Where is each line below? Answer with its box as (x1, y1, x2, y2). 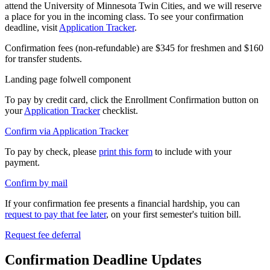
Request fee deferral (5, 229, 81, 240)
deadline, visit (5, 22, 59, 33)
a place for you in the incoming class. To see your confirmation (5, 11, 243, 22)
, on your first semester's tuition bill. (106, 209, 241, 219)
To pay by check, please (5, 146, 99, 157)
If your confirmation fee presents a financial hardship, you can (5, 198, 240, 209)
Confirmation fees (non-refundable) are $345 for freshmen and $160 (5, 42, 263, 53)
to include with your (152, 146, 231, 157)
